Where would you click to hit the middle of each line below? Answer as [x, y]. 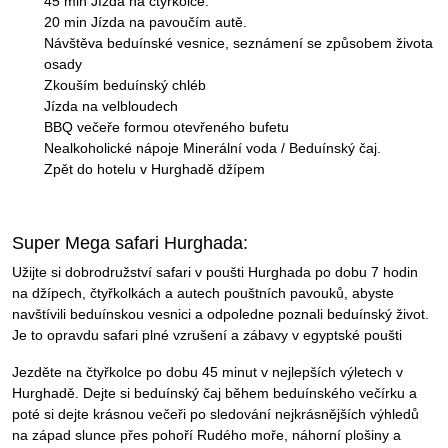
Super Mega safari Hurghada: [130, 242]
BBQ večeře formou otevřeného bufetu [166, 126]
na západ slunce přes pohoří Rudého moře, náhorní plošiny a [206, 434]
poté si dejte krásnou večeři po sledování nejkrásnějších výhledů [215, 413]
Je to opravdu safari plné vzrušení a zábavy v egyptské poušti [207, 334]
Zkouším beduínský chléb [125, 84]
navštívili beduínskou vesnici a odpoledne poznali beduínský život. [220, 313]
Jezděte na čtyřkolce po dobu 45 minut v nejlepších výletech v [207, 371]
